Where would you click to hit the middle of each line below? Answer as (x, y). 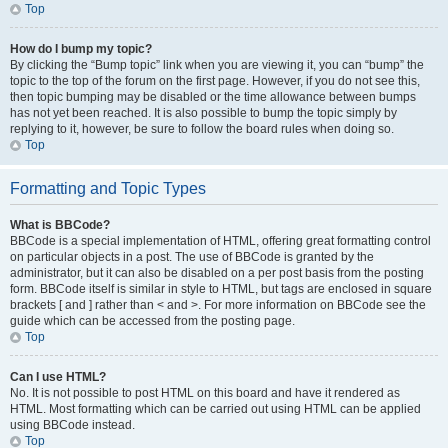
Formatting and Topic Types (108, 188)
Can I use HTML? (58, 377)
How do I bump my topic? (81, 49)
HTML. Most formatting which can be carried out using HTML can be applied (215, 409)
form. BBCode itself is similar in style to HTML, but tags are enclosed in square (221, 289)
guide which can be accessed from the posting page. (152, 321)
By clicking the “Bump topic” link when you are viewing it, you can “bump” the (217, 65)
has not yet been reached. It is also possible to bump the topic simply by (203, 113)
